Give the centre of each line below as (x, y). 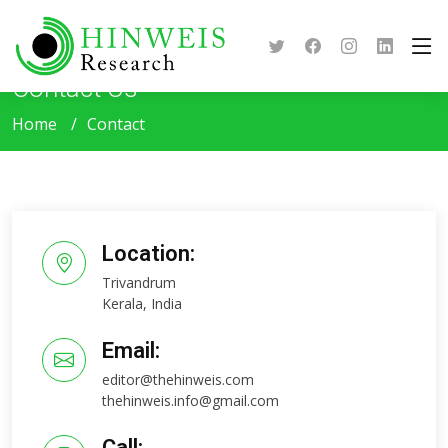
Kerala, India (142, 303)
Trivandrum (139, 282)
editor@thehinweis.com (178, 379)
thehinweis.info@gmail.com (190, 400)
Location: (148, 253)
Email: (131, 350)
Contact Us (75, 88)
